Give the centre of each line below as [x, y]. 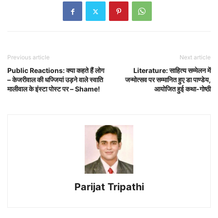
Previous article [28, 57]
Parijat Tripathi [109, 187]
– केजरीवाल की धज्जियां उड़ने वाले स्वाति [55, 80]
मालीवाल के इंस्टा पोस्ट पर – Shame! [54, 89]
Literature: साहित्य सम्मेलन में [172, 71]
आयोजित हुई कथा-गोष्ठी [182, 89]
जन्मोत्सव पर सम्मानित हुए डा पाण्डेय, [168, 80]
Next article [195, 57]
